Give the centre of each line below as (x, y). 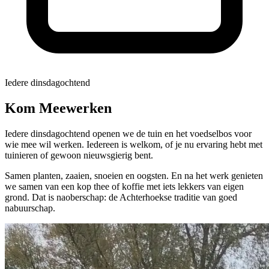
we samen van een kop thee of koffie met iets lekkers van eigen (124, 186)
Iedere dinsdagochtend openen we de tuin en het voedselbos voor (128, 133)
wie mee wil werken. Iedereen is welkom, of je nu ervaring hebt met (134, 144)
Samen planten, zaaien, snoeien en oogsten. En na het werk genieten (134, 175)
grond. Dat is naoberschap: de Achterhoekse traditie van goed (121, 197)
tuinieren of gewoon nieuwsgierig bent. (79, 155)
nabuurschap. (30, 208)
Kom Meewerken (58, 108)
